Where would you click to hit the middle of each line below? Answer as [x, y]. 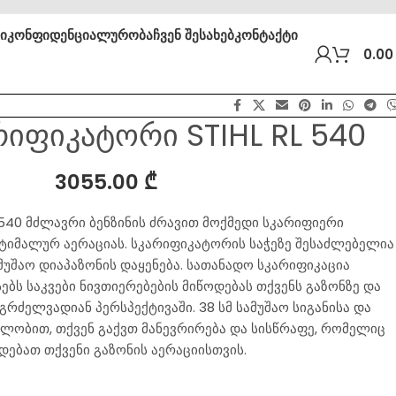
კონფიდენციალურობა [80, 35]
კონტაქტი [267, 35]
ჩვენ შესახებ [194, 35]
